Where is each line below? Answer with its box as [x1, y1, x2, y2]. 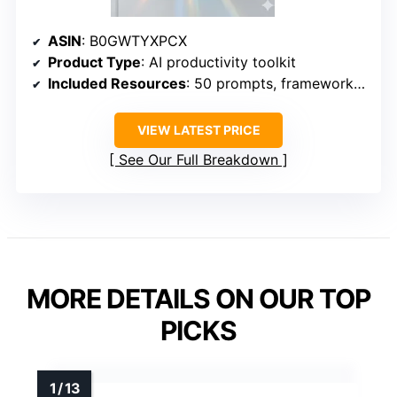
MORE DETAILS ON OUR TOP [27, 282, 370, 315]
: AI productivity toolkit [141, 52, 296, 71]
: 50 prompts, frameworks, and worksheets [186, 74, 354, 92]
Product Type [48, 52, 141, 71]
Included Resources [48, 74, 186, 92]
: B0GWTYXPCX [82, 31, 187, 50]
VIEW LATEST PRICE [136, 121, 261, 137]
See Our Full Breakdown [119, 150, 278, 168]
